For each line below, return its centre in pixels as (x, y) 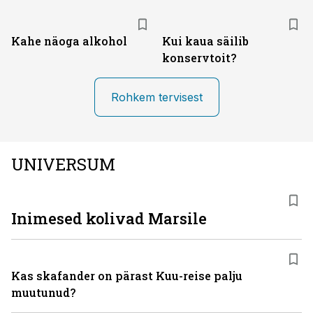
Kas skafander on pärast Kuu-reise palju (127, 276)
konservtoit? (199, 58)
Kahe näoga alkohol (69, 41)
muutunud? (43, 292)
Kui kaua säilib (205, 41)
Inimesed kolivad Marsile (109, 218)
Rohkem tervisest (156, 97)
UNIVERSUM (63, 164)
